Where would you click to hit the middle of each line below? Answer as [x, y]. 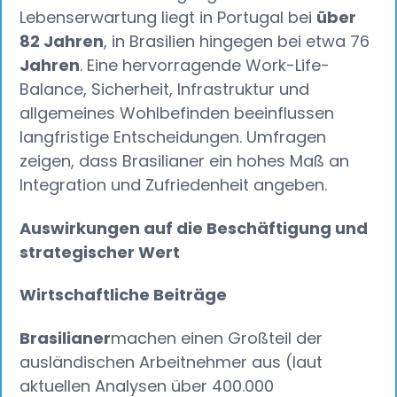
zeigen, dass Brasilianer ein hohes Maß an [185, 161]
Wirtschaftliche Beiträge [124, 295]
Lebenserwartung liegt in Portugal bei [168, 18]
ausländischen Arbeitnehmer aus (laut [171, 362]
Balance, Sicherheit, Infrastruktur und [165, 90]
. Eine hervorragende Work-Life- [205, 66]
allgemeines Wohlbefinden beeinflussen [177, 113]
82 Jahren [62, 42]
